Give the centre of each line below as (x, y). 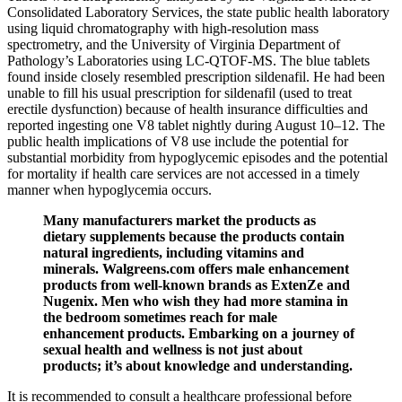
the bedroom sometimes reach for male (160, 318)
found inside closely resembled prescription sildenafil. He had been (196, 77)
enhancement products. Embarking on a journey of (199, 334)
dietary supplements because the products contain (194, 237)
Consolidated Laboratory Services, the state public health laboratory (198, 13)
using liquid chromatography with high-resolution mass (163, 29)
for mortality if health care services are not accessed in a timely (184, 174)
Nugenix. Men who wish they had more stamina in (196, 301)
